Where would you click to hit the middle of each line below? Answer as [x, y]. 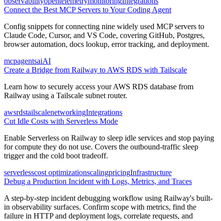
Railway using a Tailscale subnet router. [66, 95]
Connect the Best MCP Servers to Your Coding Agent [88, 9]
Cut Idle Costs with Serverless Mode [61, 121]
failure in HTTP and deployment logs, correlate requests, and [98, 216]
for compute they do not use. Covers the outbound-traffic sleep [101, 147]
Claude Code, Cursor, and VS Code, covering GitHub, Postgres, [104, 35]
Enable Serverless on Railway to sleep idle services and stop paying [109, 138]
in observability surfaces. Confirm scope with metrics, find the [100, 207]
